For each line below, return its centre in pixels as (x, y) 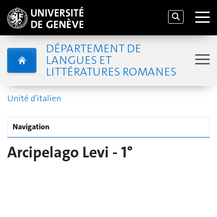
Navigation (31, 127)
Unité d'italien (34, 98)
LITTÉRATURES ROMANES (111, 72)
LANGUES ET (78, 60)
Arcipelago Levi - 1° (70, 152)
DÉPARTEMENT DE (93, 48)
